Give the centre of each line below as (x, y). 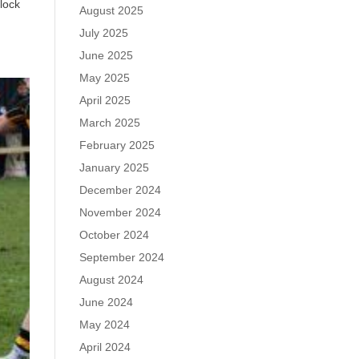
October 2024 (114, 235)
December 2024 (120, 190)
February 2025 (117, 145)
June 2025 (106, 55)
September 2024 (121, 257)
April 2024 (105, 347)
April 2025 (105, 100)
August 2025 (111, 10)
